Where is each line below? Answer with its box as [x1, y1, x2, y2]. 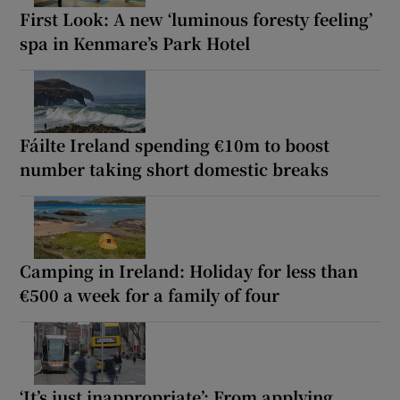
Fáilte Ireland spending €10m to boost [20, 132, 330, 156]
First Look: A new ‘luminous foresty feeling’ [20, 6, 373, 30]
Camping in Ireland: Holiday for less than [20, 258, 359, 282]
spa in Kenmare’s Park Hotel [20, 30, 251, 54]
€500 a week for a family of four [20, 282, 280, 306]
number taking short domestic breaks [20, 156, 329, 180]
